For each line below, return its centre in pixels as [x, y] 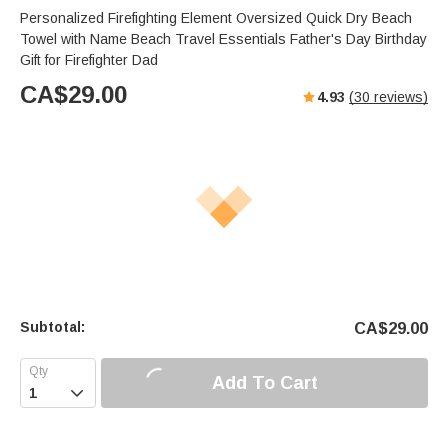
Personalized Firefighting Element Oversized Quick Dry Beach [216, 18]
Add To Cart [264, 382]
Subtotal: [52, 327]
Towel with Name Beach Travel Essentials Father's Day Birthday [223, 39]
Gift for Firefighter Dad [89, 60]
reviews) [399, 97]
